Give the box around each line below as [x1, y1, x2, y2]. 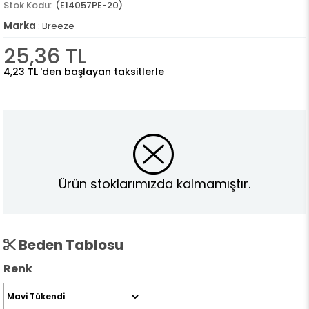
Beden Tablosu [16, 235, 123, 255]
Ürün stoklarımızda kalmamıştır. [59, 175, 250, 192]
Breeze [42, 19, 74, 32]
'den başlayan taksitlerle [40, 65, 164, 79]
